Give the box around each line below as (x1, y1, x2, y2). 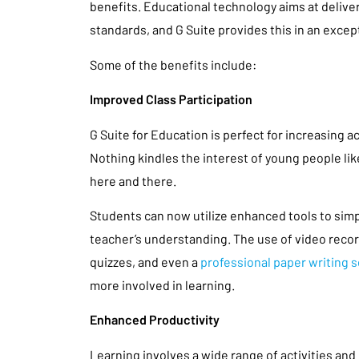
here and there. (90, 172, 176, 188)
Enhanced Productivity (90, 312, 220, 328)
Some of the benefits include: (90, 56, 256, 72)
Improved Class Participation (90, 91, 252, 107)
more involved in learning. (90, 276, 235, 292)
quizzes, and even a (90, 253, 200, 269)
